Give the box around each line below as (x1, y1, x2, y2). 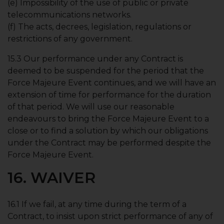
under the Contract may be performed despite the (7, 138, 211, 147)
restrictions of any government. (7, 34, 132, 43)
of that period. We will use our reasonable (7, 102, 174, 111)
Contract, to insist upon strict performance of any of (7, 211, 213, 221)
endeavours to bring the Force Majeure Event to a (7, 114, 209, 123)
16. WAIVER (7, 168, 95, 187)
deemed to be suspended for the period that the (7, 66, 204, 75)
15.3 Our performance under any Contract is (7, 54, 183, 63)
